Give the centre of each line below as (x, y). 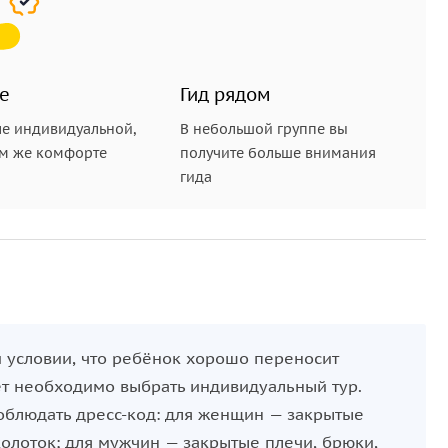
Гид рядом (226, 94)
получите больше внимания (278, 153)
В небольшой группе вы (264, 129)
